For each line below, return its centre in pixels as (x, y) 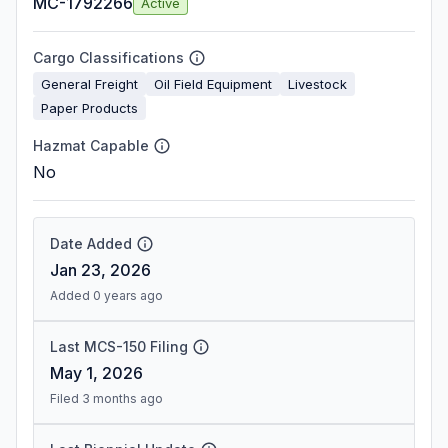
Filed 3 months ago (106, 398)
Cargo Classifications (108, 57)
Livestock (317, 83)
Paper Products (89, 107)
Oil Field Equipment (213, 83)
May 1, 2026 (96, 373)
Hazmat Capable (91, 145)
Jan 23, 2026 (100, 270)
